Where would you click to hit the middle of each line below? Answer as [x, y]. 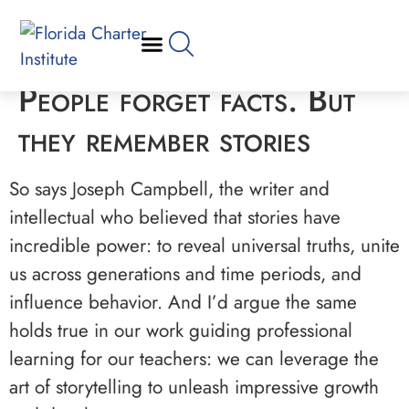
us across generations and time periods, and [185, 274]
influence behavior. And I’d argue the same [183, 302]
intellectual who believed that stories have [175, 217]
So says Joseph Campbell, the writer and [169, 189]
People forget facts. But [187, 100]
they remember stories [164, 140]
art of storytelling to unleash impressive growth [194, 387]
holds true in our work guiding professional [181, 330]
